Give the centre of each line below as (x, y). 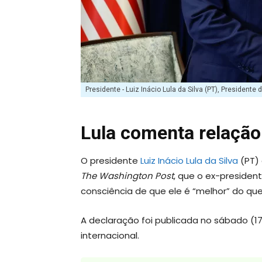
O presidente (111, 160)
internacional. (110, 235)
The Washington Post (127, 175)
